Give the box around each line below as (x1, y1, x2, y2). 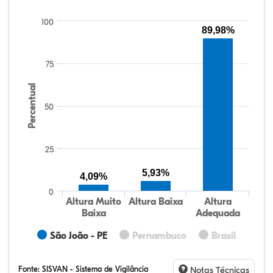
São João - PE (50, 230, 107, 241)
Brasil (211, 230, 236, 241)
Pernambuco (132, 230, 186, 241)
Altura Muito (66, 196, 122, 207)
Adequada (195, 208, 240, 219)
